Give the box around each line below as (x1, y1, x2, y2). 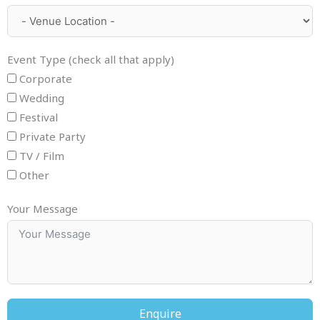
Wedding (19, 90, 64, 105)
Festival (19, 109, 58, 124)
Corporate (19, 71, 72, 86)
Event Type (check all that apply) (7, 51, 174, 66)
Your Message (7, 201, 78, 216)
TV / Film (19, 148, 64, 163)
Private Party (19, 129, 86, 144)
